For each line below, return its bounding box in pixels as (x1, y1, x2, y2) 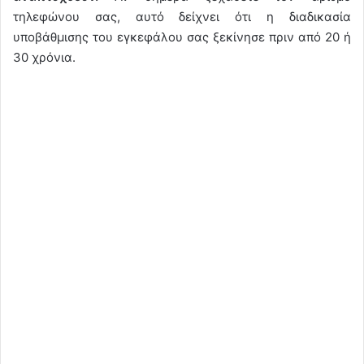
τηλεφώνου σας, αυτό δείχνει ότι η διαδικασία (13, 8, 351, 24)
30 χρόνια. (13, 49, 76, 65)
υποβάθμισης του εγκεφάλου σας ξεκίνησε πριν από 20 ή (13, 28, 351, 45)
